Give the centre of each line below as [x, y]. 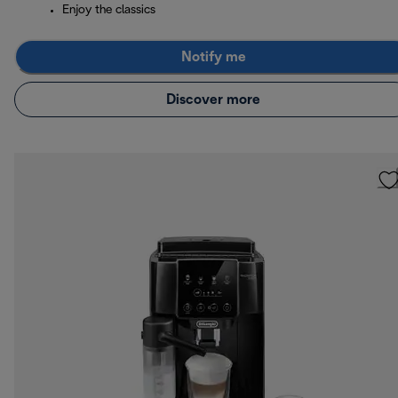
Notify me [213, 57]
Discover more [213, 99]
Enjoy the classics [109, 11]
